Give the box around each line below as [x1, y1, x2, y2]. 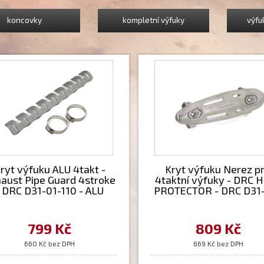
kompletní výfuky [122, 15, 184, 25]
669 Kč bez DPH [193, 239, 243, 247]
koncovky [6, 15, 42, 25]
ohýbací [31, 194, 68, 207]
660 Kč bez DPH [24, 239, 75, 247]
